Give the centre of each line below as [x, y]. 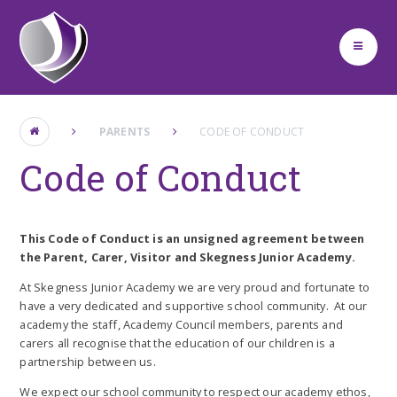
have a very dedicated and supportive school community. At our [194, 305]
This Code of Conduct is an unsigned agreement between [192, 239]
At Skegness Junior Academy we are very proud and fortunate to [195, 287]
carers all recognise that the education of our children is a [177, 343]
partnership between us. [88, 361]
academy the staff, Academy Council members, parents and [181, 324]
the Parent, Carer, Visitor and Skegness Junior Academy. [187, 257]
